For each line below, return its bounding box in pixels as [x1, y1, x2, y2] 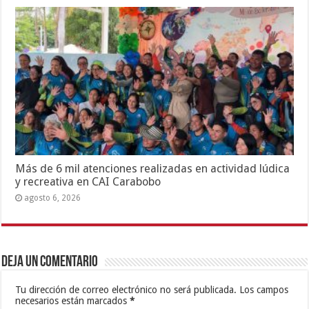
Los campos [237, 283, 289, 295]
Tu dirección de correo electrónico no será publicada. [15, 283, 237, 295]
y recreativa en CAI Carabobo [15, 175, 161, 188]
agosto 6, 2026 [24, 192, 81, 203]
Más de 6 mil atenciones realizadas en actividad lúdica [15, 161, 290, 175]
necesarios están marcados [15, 295, 130, 306]
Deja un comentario [1, 254, 99, 270]
